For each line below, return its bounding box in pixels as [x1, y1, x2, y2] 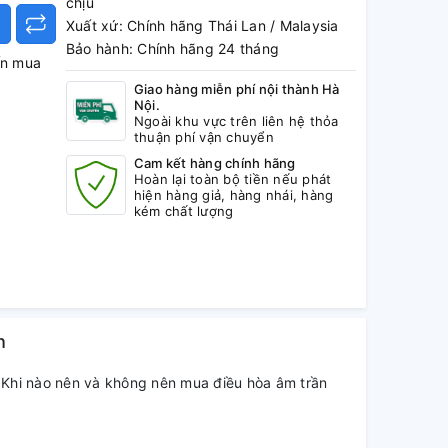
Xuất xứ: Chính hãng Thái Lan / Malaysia [65, 17, 339, 34]
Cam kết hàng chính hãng [133, 155, 296, 171]
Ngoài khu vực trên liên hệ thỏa [133, 113, 339, 129]
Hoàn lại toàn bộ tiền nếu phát [133, 171, 332, 187]
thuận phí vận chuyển [133, 129, 274, 145]
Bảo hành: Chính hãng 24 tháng [65, 40, 280, 57]
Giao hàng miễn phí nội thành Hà [133, 81, 340, 97]
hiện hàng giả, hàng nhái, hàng [133, 187, 334, 203]
